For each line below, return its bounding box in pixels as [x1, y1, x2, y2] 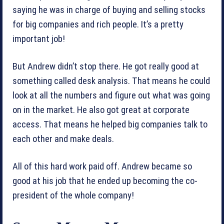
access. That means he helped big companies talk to [12, 119, 207, 130]
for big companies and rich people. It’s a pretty [12, 19, 183, 30]
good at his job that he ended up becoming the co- [12, 175, 197, 187]
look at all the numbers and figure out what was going [12, 90, 210, 101]
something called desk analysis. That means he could [12, 75, 210, 87]
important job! [12, 33, 65, 45]
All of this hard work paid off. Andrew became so [12, 161, 192, 172]
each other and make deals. [12, 133, 114, 145]
